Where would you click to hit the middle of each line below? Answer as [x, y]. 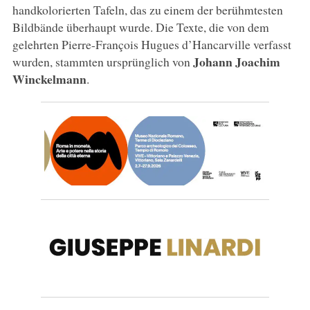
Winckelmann [49, 79]
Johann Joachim [236, 61]
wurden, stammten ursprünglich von [102, 61]
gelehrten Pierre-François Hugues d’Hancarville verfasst [152, 44]
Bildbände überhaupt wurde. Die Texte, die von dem [140, 27]
